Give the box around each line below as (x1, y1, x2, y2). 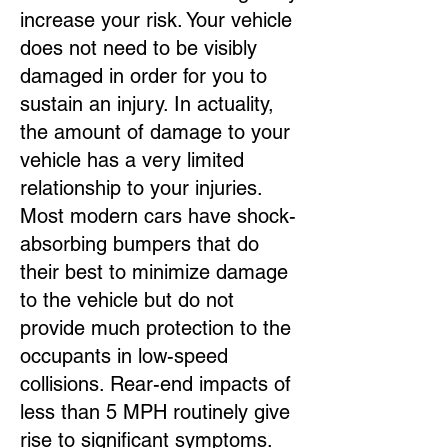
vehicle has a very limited (20, 148, 244, 172)
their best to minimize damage (20, 260, 288, 284)
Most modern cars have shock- (20, 204, 296, 228)
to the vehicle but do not (20, 288, 234, 312)
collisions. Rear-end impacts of (20, 372, 291, 396)
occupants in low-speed (20, 344, 228, 368)
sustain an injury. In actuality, (20, 92, 274, 116)
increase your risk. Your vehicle (20, 8, 292, 32)
